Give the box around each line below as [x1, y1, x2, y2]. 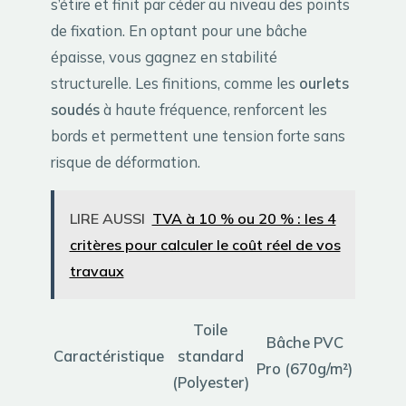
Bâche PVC [266, 333, 343, 353]
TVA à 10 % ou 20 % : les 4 [151, 209, 336, 228]
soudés [51, 100, 100, 120]
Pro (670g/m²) [256, 359, 353, 379]
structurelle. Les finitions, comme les [51, 73, 299, 93]
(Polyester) [171, 372, 249, 392]
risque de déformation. [51, 152, 200, 172]
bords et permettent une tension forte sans [51, 126, 345, 146]
